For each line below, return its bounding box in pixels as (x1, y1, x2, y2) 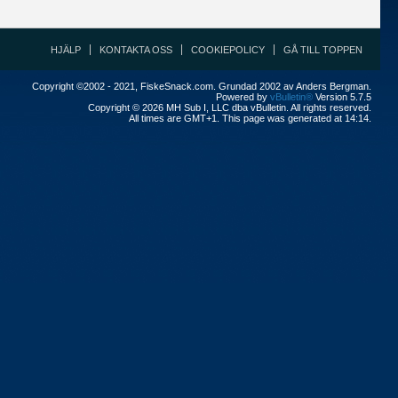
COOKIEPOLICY (191, 44, 265, 55)
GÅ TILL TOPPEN (283, 44, 362, 55)
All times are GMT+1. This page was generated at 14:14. (129, 113, 371, 123)
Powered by (216, 92, 270, 102)
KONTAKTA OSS (99, 44, 172, 55)
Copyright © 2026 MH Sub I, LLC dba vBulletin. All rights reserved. (88, 102, 371, 113)
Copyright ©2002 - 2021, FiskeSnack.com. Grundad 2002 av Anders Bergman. (32, 81, 371, 92)
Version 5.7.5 (313, 92, 371, 102)
